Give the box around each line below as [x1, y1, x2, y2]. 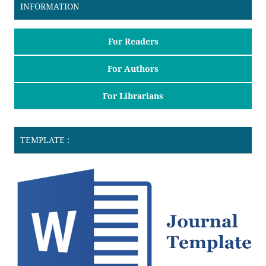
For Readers [107, 36, 159, 47]
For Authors [107, 63, 159, 74]
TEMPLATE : [20, 134, 69, 145]
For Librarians [103, 90, 163, 102]
